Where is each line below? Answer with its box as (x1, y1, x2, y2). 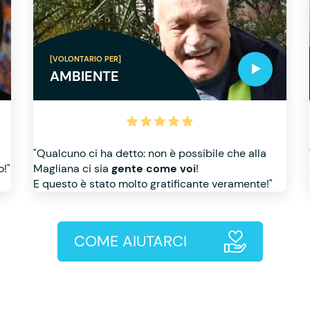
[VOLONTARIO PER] (50, 54, 122, 64)
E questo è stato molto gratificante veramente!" (33, 176, 273, 191)
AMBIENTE (50, 67, 120, 85)
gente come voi (111, 161, 197, 176)
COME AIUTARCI (74, 231, 187, 251)
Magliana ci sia (33, 161, 112, 176)
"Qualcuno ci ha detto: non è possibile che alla (33, 146, 267, 161)
